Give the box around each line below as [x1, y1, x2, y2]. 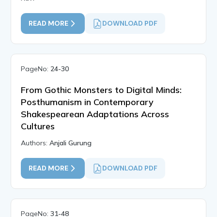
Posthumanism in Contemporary [21, 96, 154, 108]
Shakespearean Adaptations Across [21, 108, 170, 120]
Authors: [21, 139, 50, 148]
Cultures [21, 121, 55, 132]
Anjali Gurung [49, 139, 92, 148]
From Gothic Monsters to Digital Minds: [21, 84, 182, 96]
